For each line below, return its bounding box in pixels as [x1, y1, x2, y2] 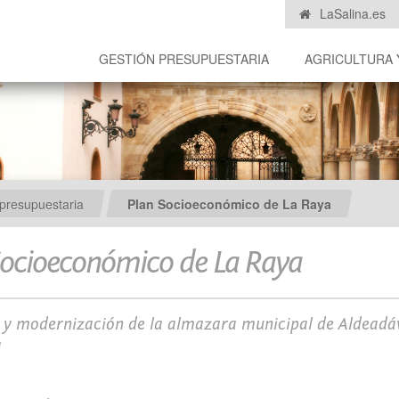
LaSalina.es [316, 4, 386, 22]
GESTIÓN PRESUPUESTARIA [99, 50, 269, 68]
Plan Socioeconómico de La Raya [127, 194, 331, 213]
